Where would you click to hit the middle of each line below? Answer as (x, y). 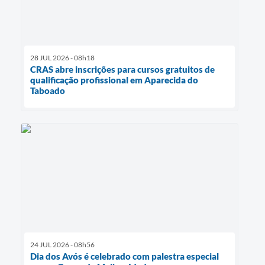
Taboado (48, 90)
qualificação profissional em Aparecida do (114, 80)
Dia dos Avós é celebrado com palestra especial (125, 256)
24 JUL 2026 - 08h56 (62, 245)
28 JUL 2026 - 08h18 (62, 57)
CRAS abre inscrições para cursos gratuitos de (122, 69)
